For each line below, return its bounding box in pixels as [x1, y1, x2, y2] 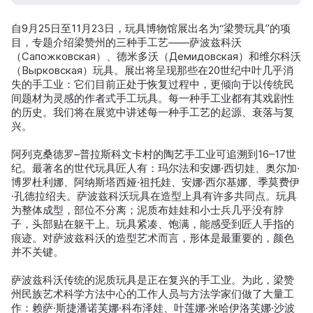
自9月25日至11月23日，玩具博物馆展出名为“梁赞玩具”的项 [11, 22, 291, 36]
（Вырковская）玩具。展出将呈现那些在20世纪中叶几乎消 [11, 64, 293, 78]
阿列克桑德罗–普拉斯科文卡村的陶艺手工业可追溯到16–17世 [11, 147, 296, 161]
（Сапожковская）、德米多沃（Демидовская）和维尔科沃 [11, 50, 301, 64]
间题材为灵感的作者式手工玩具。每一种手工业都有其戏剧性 [11, 92, 294, 105]
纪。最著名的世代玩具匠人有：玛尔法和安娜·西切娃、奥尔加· [11, 161, 300, 175]
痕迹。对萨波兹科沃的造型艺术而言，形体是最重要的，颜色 [11, 231, 294, 245]
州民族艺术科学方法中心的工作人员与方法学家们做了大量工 [11, 287, 294, 301]
